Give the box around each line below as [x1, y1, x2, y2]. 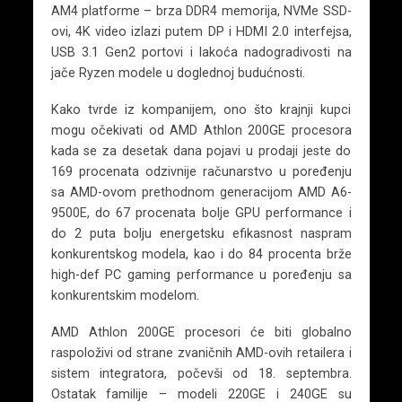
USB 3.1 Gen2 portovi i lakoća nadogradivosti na [50, 45, 352, 60]
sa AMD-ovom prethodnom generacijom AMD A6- [50, 185, 352, 200]
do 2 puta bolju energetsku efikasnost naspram [50, 226, 352, 241]
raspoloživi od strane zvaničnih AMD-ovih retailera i [50, 345, 352, 361]
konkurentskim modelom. [50, 288, 199, 303]
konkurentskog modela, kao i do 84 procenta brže [50, 247, 352, 262]
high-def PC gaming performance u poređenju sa [50, 267, 352, 283]
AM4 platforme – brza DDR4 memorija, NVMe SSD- [50, 4, 352, 19]
